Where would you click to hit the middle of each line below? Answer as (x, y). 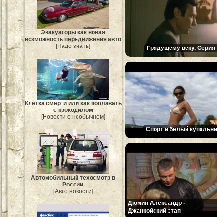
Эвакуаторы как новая (73, 33)
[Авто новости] (73, 191)
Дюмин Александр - (156, 203)
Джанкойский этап (154, 210)
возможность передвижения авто (73, 39)
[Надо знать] (73, 46)
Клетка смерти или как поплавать (73, 103)
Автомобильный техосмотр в (73, 178)
